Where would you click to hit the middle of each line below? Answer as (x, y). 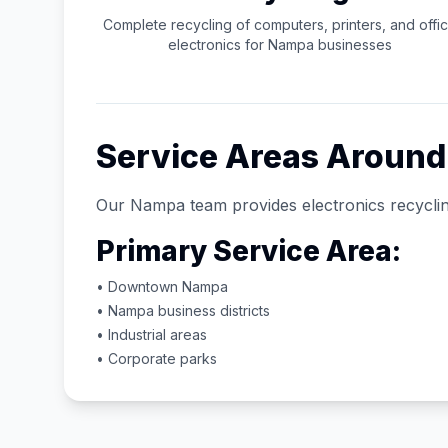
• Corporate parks (156, 358)
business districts (212, 310)
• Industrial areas (151, 334)
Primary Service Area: (248, 251)
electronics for (218, 44)
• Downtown (139, 286)
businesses (353, 44)
